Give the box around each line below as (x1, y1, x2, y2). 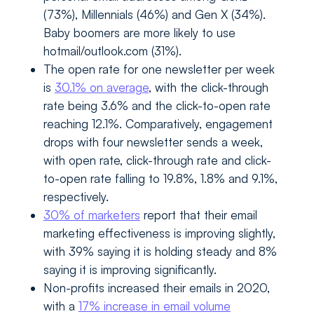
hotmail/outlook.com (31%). (43, 43, 182, 59)
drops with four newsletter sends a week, (43, 135, 263, 150)
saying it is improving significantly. (43, 262, 217, 278)
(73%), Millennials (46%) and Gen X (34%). (43, 7, 266, 22)
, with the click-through (148, 80, 268, 95)
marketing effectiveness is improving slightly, (43, 226, 275, 241)
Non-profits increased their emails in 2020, (43, 280, 270, 296)
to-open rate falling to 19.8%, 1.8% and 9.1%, (43, 171, 278, 186)
